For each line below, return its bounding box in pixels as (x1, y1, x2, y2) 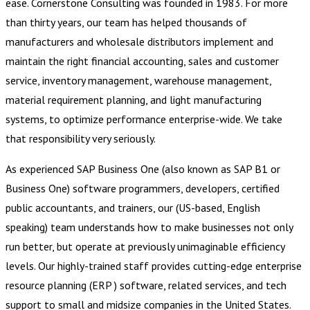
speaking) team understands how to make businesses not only (6, 219, 293, 234)
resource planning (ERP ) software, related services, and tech (6, 277, 286, 292)
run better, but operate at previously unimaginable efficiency (6, 239, 284, 253)
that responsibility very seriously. (6, 131, 156, 145)
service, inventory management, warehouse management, (6, 73, 271, 87)
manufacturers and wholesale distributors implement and (6, 34, 273, 48)
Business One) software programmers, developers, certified (6, 181, 280, 195)
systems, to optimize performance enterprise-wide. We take (6, 111, 282, 126)
